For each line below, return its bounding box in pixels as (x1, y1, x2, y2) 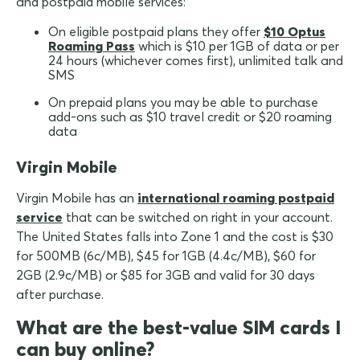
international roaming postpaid (137, 190, 334, 207)
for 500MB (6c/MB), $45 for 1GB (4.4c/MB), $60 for (16, 247, 316, 264)
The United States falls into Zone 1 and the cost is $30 (16, 228, 333, 245)
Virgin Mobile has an (16, 190, 137, 207)
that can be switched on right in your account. (63, 209, 333, 226)
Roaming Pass (48, 38, 135, 55)
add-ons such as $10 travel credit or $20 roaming (48, 108, 332, 125)
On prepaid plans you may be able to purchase (48, 94, 318, 111)
